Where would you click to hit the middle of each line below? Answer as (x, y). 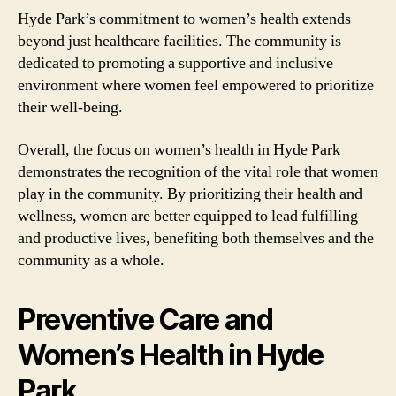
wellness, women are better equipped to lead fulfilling (188, 216)
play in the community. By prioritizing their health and (190, 194)
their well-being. (70, 107)
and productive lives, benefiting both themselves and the (196, 238)
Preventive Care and (145, 319)
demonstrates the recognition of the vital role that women (198, 171)
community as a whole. (91, 260)
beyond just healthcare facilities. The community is (179, 41)
